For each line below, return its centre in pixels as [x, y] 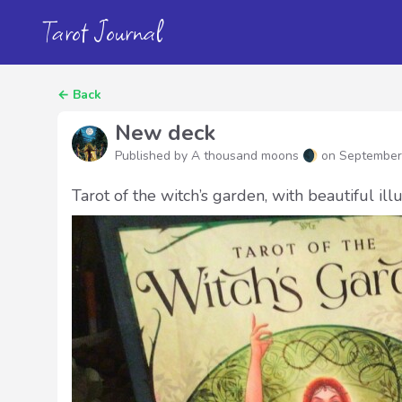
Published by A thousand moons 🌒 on [227, 156]
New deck [165, 133]
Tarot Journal [103, 32]
